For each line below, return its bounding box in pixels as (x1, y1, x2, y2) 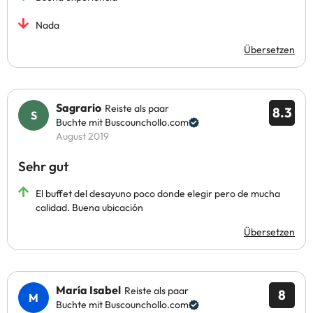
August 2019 (56, 130, 109, 143)
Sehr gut (18, 158, 68, 175)
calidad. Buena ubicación (36, 201, 143, 214)
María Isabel (56, 283, 121, 297)
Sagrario (56, 101, 101, 115)
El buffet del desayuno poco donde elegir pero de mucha (36, 187, 280, 200)
